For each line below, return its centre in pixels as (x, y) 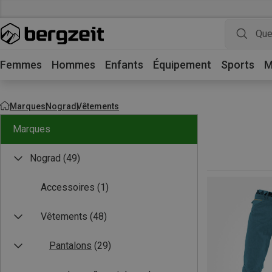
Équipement (182, 65)
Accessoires (68, 187)
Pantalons (70, 246)
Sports (238, 65)
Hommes (73, 65)
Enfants (124, 65)
